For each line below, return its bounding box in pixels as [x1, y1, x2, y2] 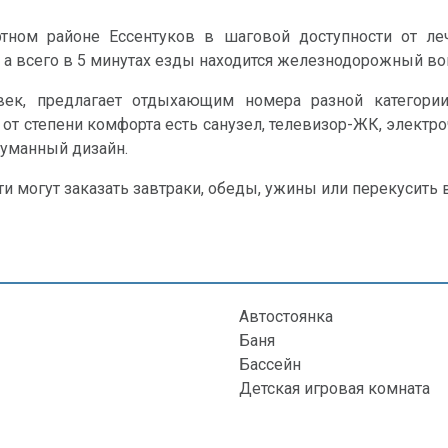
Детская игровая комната [239, 379, 430, 399]
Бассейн [239, 355, 301, 375]
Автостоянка [239, 307, 333, 327]
